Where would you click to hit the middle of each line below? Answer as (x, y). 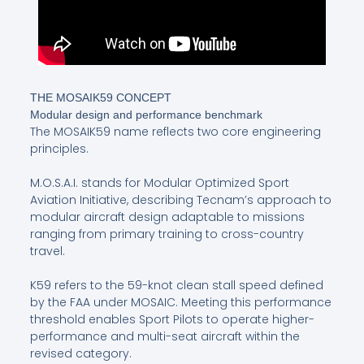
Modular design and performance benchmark (146, 115)
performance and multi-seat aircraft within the (165, 337)
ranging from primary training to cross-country (167, 234)
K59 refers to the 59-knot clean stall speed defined (176, 286)
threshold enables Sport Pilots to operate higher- (172, 320)
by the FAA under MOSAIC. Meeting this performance (180, 303)
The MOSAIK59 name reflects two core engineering (175, 132)
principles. (59, 149)
